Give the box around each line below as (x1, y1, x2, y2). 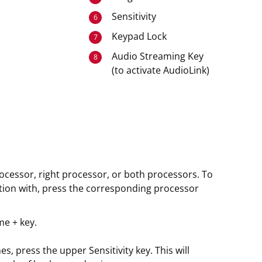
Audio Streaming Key (111, 50, 204, 63)
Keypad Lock (111, 30, 167, 43)
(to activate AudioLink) (111, 64, 209, 77)
